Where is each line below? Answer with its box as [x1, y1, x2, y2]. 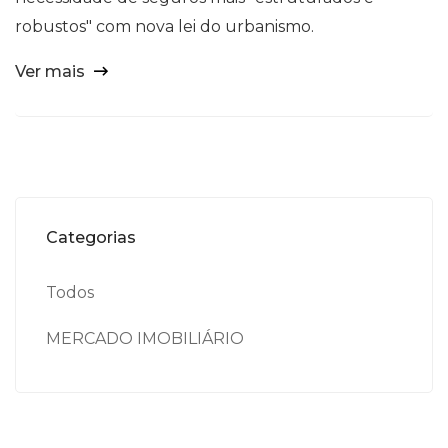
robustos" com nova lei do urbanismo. [15, 16, 314, 36]
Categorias [46, 227, 136, 247]
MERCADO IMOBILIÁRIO [46, 328, 244, 348]
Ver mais [15, 61, 89, 81]
